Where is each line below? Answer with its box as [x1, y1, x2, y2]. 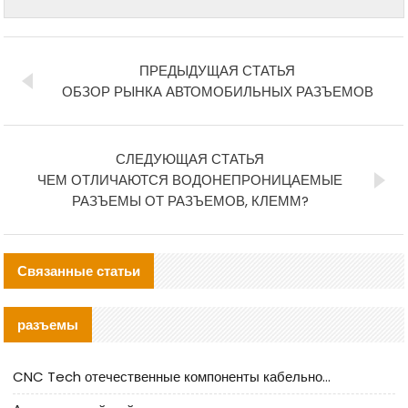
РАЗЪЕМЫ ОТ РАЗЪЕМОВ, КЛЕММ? [71, 190, 309, 210]
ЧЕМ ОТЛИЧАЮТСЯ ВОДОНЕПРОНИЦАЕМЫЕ [37, 169, 343, 189]
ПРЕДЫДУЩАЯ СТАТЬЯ [139, 60, 296, 80]
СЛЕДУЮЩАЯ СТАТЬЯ [116, 148, 265, 168]
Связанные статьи [17, 260, 141, 280]
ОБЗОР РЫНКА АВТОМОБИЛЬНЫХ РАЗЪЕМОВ [61, 81, 373, 101]
